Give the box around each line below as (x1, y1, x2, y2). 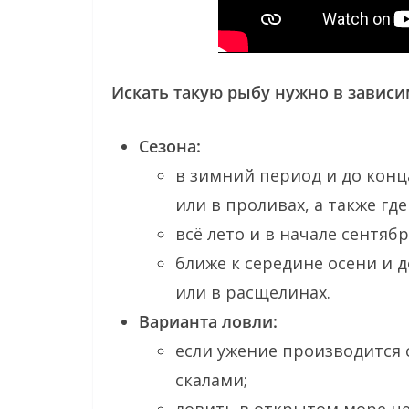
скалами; (175, 368, 247, 391)
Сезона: (139, 134, 201, 157)
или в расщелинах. (175, 280, 330, 303)
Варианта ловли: (139, 309, 278, 332)
